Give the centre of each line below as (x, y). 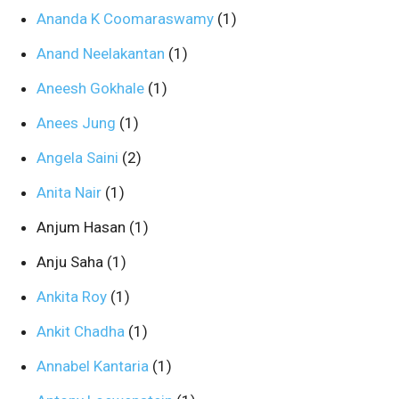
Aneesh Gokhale (92, 88)
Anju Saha (72, 262)
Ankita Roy (73, 297)
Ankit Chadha (82, 331)
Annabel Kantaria (94, 366)
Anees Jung (78, 123)
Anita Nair (71, 192)
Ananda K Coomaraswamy (127, 19)
